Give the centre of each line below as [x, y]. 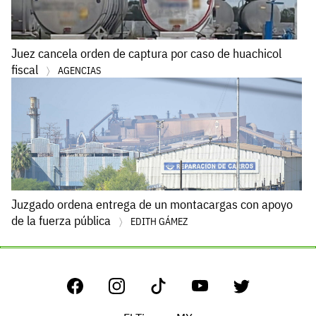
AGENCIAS [79, 71]
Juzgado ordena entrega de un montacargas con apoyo [152, 205]
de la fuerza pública [62, 221]
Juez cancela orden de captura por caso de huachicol [146, 54]
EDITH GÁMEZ [159, 222]
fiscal [26, 70]
